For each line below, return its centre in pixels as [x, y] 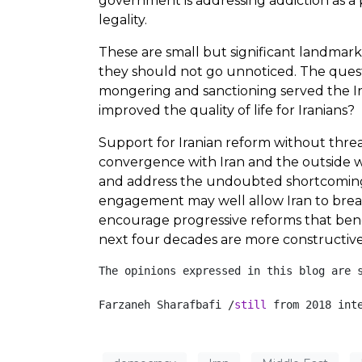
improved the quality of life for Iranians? [227, 110]
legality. [123, 19]
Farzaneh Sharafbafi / [166, 304]
